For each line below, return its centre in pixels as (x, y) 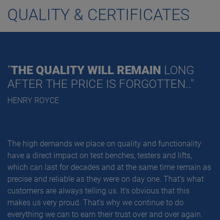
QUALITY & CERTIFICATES (98, 15)
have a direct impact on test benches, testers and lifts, (100, 156)
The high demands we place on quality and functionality (104, 144)
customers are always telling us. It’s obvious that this (98, 191)
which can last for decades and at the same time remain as (109, 167)
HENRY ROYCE (33, 101)
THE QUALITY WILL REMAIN (87, 70)
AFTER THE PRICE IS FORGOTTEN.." (101, 84)
